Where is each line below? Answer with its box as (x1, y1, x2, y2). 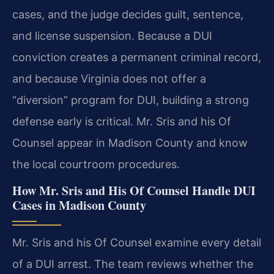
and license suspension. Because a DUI (12, 29, 212, 42)
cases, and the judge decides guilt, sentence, (12, 7, 243, 21)
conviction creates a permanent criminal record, (12, 50, 261, 64)
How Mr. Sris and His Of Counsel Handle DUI (12, 182, 256, 200)
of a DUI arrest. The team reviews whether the (12, 257, 253, 271)
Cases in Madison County (12, 196, 146, 215)
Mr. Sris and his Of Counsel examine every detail (12, 236, 261, 250)
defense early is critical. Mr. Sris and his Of (12, 114, 231, 128)
